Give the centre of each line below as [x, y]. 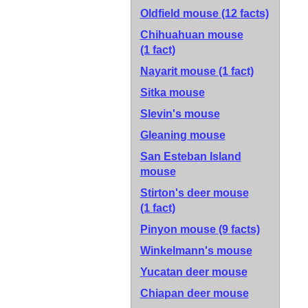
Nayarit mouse [179, 71]
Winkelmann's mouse [196, 251]
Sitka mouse [172, 92]
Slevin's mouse [180, 114]
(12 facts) [245, 13]
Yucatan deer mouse [194, 272]
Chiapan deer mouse [194, 293]
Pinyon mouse [179, 229]
